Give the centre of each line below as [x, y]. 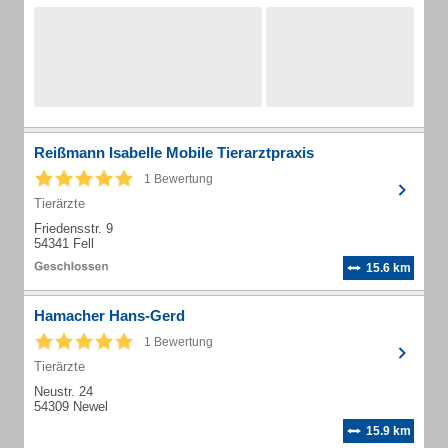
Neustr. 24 [63, 391]
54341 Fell [64, 243]
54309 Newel [71, 406]
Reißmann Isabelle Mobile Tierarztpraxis [174, 152]
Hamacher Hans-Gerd [109, 315]
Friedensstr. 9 [73, 228]
